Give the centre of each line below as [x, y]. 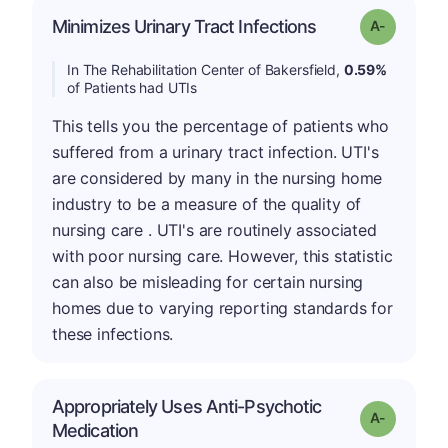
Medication [95, 430]
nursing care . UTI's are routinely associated [214, 230]
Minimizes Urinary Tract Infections [184, 26]
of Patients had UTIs [132, 87]
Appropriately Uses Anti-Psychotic [187, 406]
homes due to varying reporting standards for [222, 308]
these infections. [113, 334]
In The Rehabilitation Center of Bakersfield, [205, 69]
